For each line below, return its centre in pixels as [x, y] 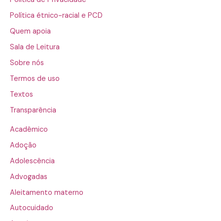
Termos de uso [35, 78]
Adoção [23, 145]
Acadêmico [29, 129]
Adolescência [32, 161]
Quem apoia [30, 31]
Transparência [33, 110]
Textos [21, 94]
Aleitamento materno [47, 192]
